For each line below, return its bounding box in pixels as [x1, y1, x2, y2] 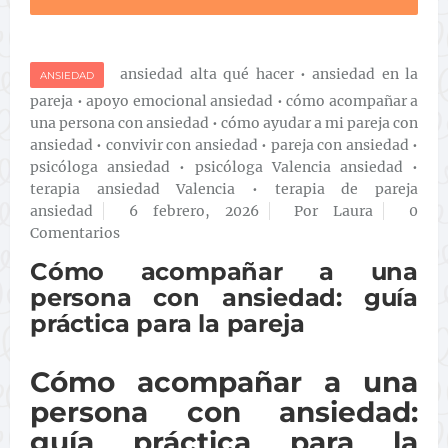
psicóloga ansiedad [30, 158, 171, 176]
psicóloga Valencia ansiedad [194, 158, 403, 176]
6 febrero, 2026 [128, 202, 259, 220]
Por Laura [294, 202, 374, 220]
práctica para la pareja [30, 309, 305, 338]
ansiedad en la [312, 65, 418, 83]
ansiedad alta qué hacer [120, 65, 294, 83]
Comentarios [30, 224, 120, 242]
